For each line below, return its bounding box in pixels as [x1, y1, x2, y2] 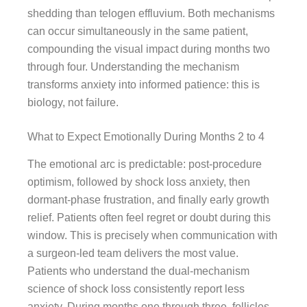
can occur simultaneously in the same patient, [27, 25, 248, 37]
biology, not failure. [27, 96, 119, 108]
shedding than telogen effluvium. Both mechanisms [27, 7, 275, 19]
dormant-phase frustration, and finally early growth [27, 194, 269, 206]
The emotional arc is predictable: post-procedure [27, 158, 262, 171]
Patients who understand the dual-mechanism [27, 265, 249, 278]
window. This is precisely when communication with [27, 230, 278, 242]
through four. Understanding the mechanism [27, 60, 239, 73]
